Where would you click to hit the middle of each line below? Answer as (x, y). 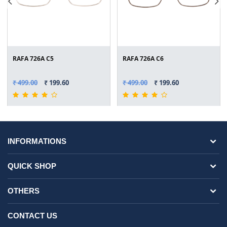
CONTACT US (32, 216)
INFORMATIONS (37, 141)
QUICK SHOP (32, 166)
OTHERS (24, 191)
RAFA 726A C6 (143, 59)
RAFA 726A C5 (33, 59)
